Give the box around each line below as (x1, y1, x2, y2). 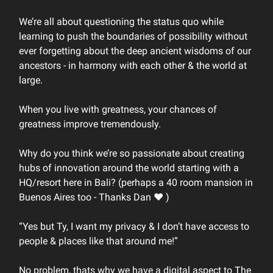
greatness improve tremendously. (19, 118, 161, 130)
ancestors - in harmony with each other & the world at (19, 60, 247, 71)
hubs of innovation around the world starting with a (19, 162, 239, 174)
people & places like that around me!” (19, 235, 178, 247)
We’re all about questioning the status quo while (19, 16, 224, 27)
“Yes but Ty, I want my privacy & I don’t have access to (19, 221, 249, 232)
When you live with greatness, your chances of (19, 104, 217, 115)
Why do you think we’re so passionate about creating (19, 147, 244, 159)
